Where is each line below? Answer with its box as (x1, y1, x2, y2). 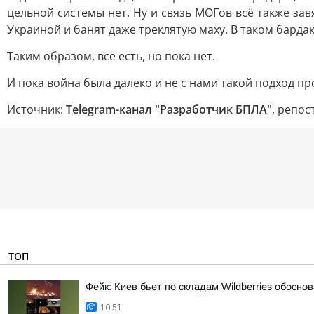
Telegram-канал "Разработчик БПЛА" (66, 102, 272, 117)
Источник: (7, 102, 66, 117)
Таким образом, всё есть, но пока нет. (7, 48, 215, 64)
